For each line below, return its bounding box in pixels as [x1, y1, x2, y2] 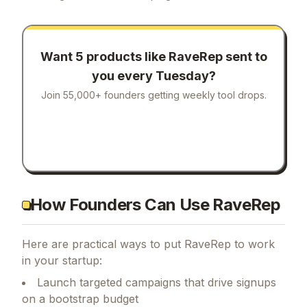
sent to [222, 49, 267, 64]
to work [231, 236, 275, 251]
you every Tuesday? [91, 69, 216, 84]
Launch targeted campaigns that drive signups [37, 275, 276, 289]
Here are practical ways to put [22, 236, 184, 251]
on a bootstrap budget [22, 291, 138, 306]
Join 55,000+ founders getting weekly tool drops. [40, 89, 267, 101]
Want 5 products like [40, 49, 169, 64]
